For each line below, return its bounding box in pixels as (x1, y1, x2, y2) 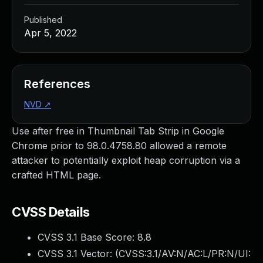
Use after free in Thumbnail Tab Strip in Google (12, 125, 224, 137)
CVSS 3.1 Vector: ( (38, 248, 119, 259)
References (24, 77, 90, 91)
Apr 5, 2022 (24, 27, 77, 39)
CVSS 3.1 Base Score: (38, 231, 137, 243)
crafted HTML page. (12, 169, 101, 181)
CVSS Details (12, 204, 90, 220)
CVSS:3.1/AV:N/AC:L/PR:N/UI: (119, 248, 251, 259)
